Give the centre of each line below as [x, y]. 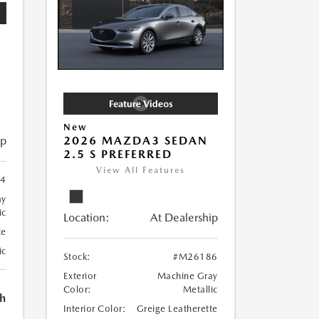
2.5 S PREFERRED [117, 155]
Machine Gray [187, 276]
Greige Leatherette [177, 309]
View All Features [140, 171]
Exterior [80, 276]
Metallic [200, 290]
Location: [86, 218]
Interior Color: [94, 309]
